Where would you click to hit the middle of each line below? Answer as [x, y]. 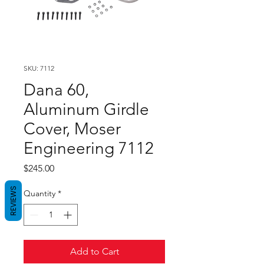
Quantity [39, 193]
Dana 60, [56, 90]
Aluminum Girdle [86, 109]
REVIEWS [13, 201]
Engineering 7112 [89, 148]
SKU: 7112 [39, 68]
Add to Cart [94, 251]
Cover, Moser [72, 129]
